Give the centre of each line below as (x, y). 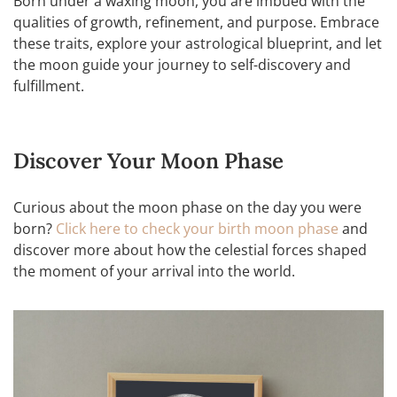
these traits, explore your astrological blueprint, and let (198, 43)
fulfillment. (49, 86)
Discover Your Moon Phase (148, 160)
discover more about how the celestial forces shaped (190, 249)
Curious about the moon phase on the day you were (187, 207)
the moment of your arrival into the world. (154, 271)
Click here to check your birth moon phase (197, 228)
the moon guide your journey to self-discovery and (182, 64)
